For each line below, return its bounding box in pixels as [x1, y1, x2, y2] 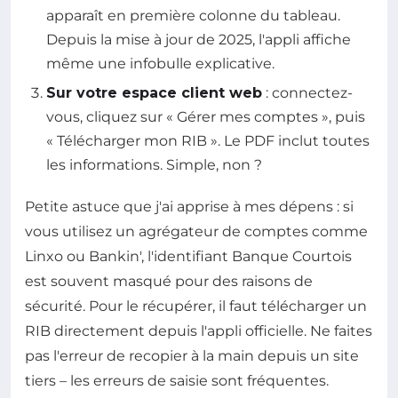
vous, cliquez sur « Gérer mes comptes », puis [46, 107, 365, 125]
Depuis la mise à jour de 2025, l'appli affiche [46, 30, 351, 48]
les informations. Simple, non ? [46, 155, 262, 173]
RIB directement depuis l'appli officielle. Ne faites [25, 322, 372, 339]
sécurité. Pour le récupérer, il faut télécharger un [25, 297, 367, 314]
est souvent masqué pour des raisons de [25, 272, 313, 290]
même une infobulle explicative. [46, 54, 275, 72]
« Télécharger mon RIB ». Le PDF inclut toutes [46, 131, 370, 149]
